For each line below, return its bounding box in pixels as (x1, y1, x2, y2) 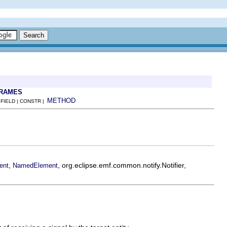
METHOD (47, 97, 75, 104)
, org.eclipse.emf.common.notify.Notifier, (58, 161, 186, 169)
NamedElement (13, 161, 58, 169)
